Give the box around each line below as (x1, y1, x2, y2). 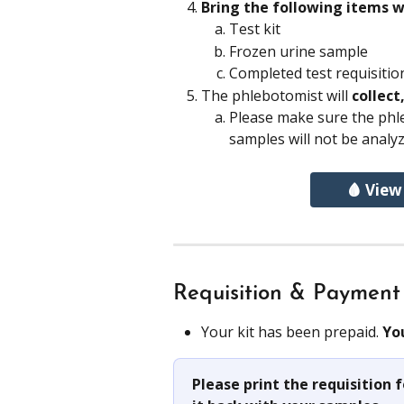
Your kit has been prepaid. (201, 322, 382, 343)
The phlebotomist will (201, 85, 352, 106)
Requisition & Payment (173, 283, 400, 306)
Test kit (229, 19, 280, 40)
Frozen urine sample (229, 41, 372, 61)
